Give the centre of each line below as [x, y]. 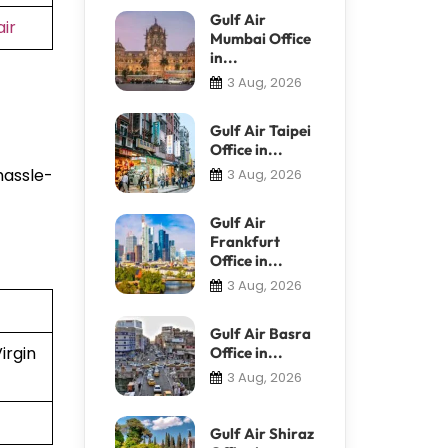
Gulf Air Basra [260, 333]
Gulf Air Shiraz [261, 433]
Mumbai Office [260, 38]
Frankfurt [244, 241]
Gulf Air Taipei [260, 130]
